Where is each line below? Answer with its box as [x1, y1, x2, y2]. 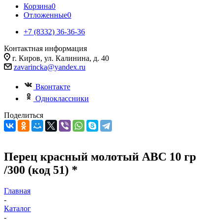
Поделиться [4, 111, 43, 119]
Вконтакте [35, 82, 70, 91]
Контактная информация [4, 44, 87, 53]
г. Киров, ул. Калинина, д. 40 [12, 54, 109, 62]
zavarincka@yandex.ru [14, 63, 85, 71]
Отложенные [24, 11, 67, 19]
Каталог [4, 204, 31, 213]
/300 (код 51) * [4, 163, 78, 176]
